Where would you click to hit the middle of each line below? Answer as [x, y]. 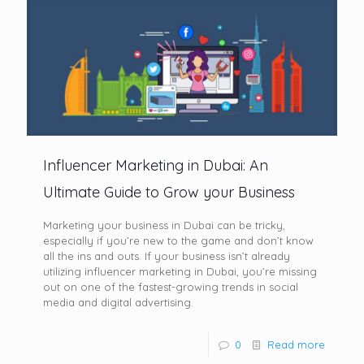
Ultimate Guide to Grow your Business [169, 192]
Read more [296, 344]
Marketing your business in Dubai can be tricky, [164, 225]
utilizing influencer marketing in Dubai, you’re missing [180, 271]
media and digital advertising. [120, 302]
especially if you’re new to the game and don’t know [178, 240]
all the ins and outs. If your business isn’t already [167, 256]
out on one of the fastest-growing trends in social [171, 286]
